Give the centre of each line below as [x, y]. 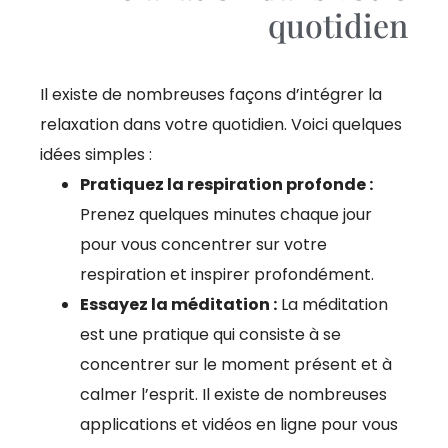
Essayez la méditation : [178, 305]
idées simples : [96, 155]
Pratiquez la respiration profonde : [226, 185]
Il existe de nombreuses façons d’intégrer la [211, 95]
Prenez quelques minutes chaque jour [226, 215]
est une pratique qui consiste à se [210, 335]
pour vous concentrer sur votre [203, 245]
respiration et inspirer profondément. [227, 275]
